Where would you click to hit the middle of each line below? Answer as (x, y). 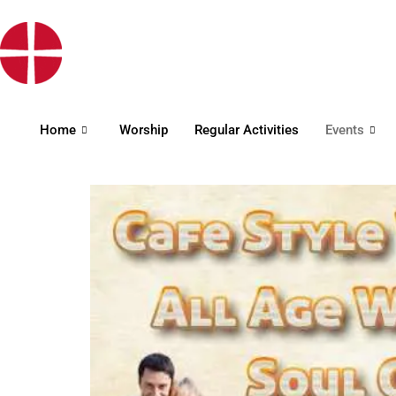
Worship (144, 130)
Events (345, 130)
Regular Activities (247, 130)
